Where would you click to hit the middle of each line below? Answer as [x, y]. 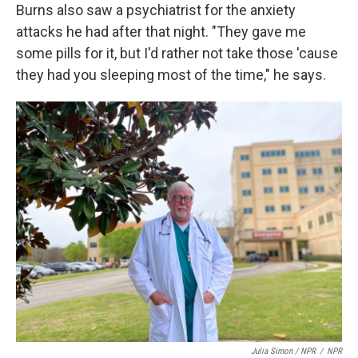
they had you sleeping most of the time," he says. [171, 74]
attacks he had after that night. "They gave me [161, 31]
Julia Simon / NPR [283, 351]
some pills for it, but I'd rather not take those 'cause [177, 53]
